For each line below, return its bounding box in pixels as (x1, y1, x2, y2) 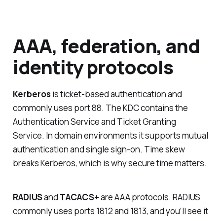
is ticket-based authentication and (50, 88, 182, 100)
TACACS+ (59, 191, 99, 203)
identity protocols (12, 53, 174, 79)
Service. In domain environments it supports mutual (12, 130, 208, 142)
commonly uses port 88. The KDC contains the (12, 102, 188, 114)
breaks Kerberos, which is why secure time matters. (12, 157, 207, 169)
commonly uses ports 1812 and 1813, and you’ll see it (12, 205, 208, 217)
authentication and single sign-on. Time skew (12, 144, 185, 155)
